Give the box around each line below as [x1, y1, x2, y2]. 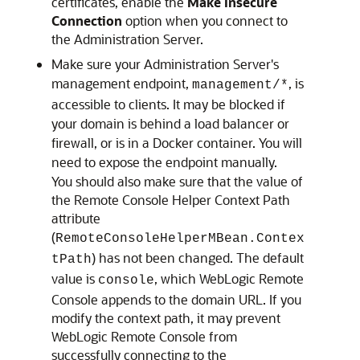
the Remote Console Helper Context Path [51, 191, 290, 208]
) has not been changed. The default [92, 249, 304, 266]
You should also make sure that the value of [51, 173, 303, 190]
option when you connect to [125, 12, 288, 29]
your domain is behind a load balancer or [51, 115, 289, 132]
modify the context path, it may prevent [51, 309, 280, 326]
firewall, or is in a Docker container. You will [51, 134, 302, 151]
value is [51, 270, 98, 287]
